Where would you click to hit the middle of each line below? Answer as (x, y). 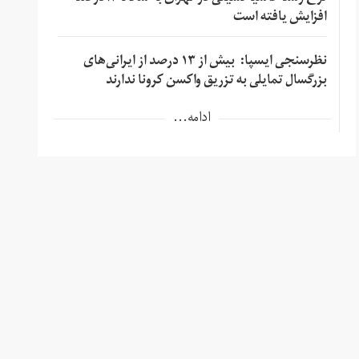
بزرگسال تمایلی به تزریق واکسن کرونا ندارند (216, 81)
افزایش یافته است (280, 18)
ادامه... (192, 119)
